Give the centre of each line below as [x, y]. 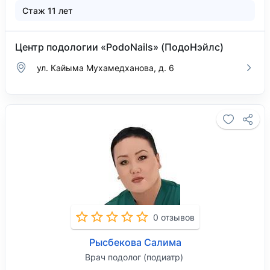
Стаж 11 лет [48, 11]
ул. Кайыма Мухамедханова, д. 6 [105, 67]
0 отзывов [174, 217]
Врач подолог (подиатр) [134, 257]
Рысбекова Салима [135, 242]
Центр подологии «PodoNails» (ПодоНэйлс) [119, 47]
